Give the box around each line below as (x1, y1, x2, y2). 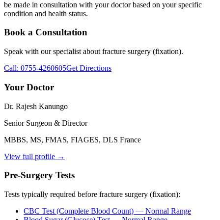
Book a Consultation (4, 27, 87, 38)
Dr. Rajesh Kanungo (4, 102, 68, 110)
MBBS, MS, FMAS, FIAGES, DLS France (4, 135, 141, 144)
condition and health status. (4, 9, 88, 18)
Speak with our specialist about (4, 47, 102, 56)
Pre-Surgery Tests (4, 170, 75, 181)
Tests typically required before (4, 190, 99, 199)
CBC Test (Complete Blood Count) (24, 207, 134, 216)
